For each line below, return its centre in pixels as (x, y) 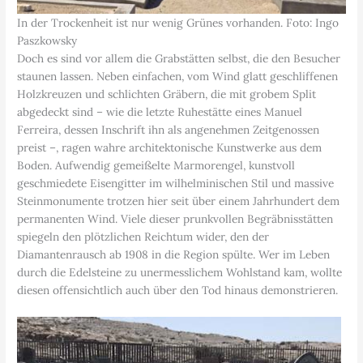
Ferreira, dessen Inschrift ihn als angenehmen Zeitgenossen (169, 129)
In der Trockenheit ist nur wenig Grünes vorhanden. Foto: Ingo (178, 22)
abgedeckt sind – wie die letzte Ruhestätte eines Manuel (160, 111)
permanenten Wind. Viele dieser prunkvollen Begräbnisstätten (175, 218)
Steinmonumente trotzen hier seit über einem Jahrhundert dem (179, 201)
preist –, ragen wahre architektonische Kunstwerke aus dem (170, 147)
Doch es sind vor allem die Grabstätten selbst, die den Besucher (179, 58)
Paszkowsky (47, 40)
